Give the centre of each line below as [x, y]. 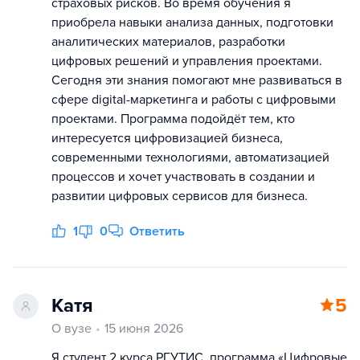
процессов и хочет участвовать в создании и [183, 177]
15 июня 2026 [144, 329]
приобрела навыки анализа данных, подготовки [192, 22]
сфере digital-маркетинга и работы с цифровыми [194, 100]
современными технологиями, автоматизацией [190, 157]
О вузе [72, 329]
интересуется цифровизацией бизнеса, [167, 138]
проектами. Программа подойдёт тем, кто [173, 119]
